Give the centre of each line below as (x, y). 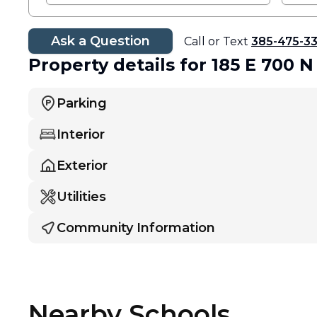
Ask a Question (100, 41)
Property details (102, 65)
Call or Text (218, 41)
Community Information (136, 228)
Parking (82, 103)
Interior (81, 134)
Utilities (81, 197)
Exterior (82, 166)
